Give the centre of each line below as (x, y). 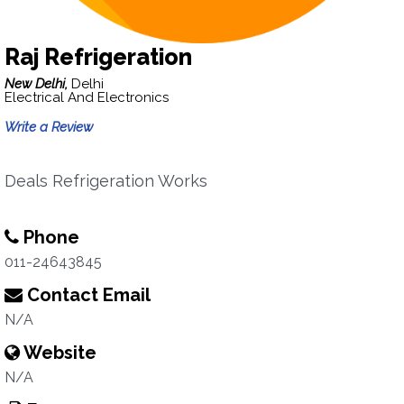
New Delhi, (38, 84)
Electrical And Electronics (87, 97)
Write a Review (49, 127)
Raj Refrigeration (98, 57)
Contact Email (87, 295)
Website (58, 353)
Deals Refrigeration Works (106, 181)
